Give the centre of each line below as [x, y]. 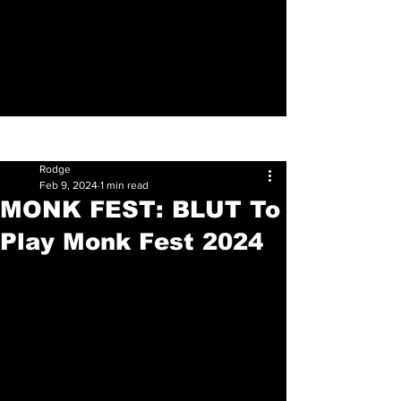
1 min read [124, 185]
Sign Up [261, 138]
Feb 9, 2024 [68, 185]
